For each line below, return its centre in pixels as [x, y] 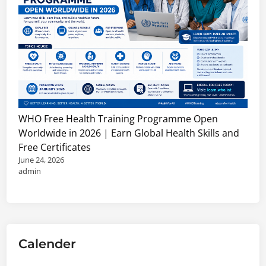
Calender [47, 243]
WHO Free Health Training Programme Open [118, 118]
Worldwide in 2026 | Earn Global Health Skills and [129, 133]
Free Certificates [55, 147]
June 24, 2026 [42, 159]
